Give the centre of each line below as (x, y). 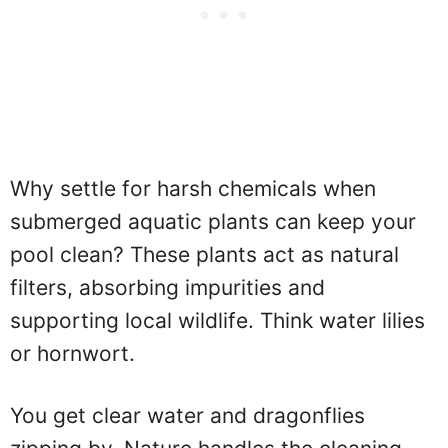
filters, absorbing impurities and (167, 287)
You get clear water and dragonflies (187, 416)
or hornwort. (72, 353)
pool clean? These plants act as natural (204, 254)
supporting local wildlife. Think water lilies (217, 320)
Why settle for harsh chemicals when (193, 188)
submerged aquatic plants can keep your (213, 221)
